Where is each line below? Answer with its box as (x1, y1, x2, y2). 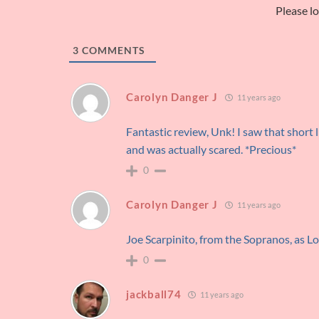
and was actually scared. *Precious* (126, 142, 297, 157)
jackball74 (126, 288, 182, 301)
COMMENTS (79, 44, 146, 57)
